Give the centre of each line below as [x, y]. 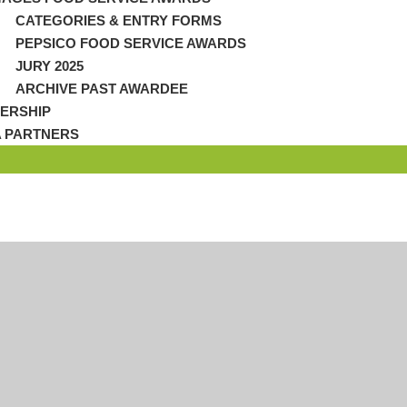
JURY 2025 [50, 65]
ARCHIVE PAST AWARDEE [102, 88]
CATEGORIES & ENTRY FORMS [119, 20]
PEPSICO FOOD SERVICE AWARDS [131, 43]
